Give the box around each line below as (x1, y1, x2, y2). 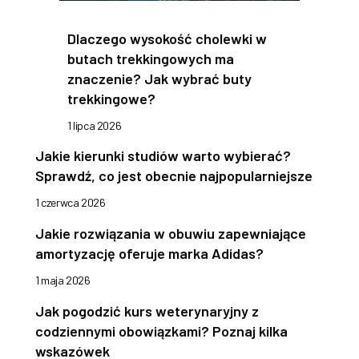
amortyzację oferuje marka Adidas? (35, 244, 264, 262)
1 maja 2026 (35, 272, 91, 287)
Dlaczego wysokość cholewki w (67, 29, 267, 47)
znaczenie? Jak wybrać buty (67, 69, 252, 87)
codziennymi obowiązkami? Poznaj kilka (35, 321, 288, 340)
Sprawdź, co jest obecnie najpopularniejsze (35, 166, 313, 184)
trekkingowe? (67, 89, 155, 107)
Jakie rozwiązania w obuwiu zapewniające (35, 224, 306, 242)
